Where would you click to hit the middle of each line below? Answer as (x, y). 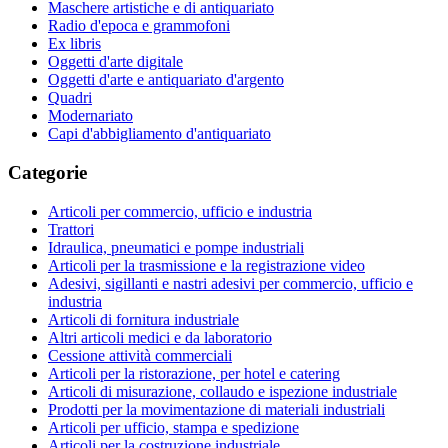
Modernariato (90, 116)
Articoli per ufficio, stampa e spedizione (173, 427)
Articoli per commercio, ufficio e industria (180, 211)
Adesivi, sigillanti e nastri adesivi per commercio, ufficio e (230, 283)
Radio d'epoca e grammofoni (139, 26)
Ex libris (74, 44)
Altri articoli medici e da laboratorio (160, 337)
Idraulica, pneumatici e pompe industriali (176, 247)
